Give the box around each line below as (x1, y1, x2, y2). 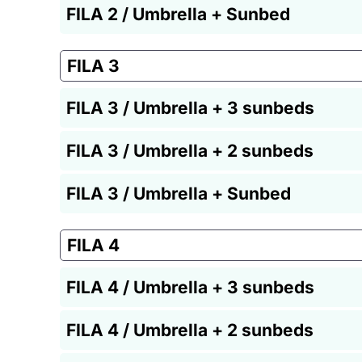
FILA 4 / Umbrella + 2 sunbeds (66, 319, 314, 340)
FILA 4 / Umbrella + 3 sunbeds (66, 276, 314, 297)
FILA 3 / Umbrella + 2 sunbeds (66, 140, 314, 161)
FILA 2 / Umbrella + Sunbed (66, 3, 290, 24)
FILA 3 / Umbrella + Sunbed (66, 183, 291, 204)
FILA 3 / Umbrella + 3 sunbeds (66, 97, 314, 118)
